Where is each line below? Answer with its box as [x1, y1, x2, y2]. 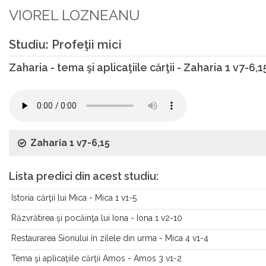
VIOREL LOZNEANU [9, 7, 140, 24]
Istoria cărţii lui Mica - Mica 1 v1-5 [11, 193, 137, 202]
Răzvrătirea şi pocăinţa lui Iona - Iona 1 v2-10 [11, 213, 182, 223]
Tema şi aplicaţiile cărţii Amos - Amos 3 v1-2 [11, 254, 182, 263]
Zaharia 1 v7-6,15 [30, 137, 110, 148]
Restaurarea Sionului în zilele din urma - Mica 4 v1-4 [11, 233, 208, 243]
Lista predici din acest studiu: [9, 170, 159, 182]
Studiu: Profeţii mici [9, 37, 122, 52]
